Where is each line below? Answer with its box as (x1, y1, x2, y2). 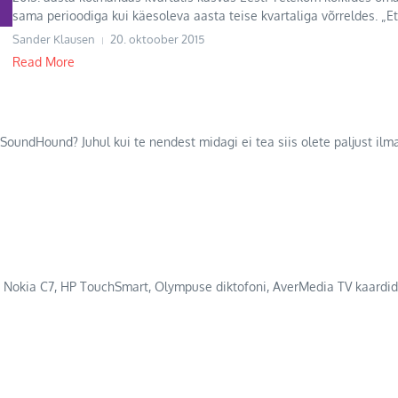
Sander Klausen (12, 32, 95, 46)
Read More (12, 54, 75, 69)
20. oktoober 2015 (110, 32, 204, 46)
